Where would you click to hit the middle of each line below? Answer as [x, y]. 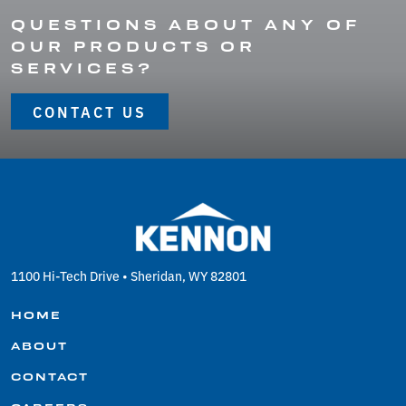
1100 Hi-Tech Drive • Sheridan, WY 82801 [129, 275]
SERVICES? [82, 68]
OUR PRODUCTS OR [134, 46]
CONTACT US [90, 111]
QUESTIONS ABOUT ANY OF [186, 24]
